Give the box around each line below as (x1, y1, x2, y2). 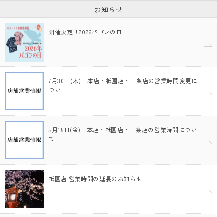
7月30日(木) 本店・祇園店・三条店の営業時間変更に (48, 77, 198, 86)
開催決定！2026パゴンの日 (48, 28, 123, 37)
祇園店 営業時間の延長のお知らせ (48, 174, 142, 184)
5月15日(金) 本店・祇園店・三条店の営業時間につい (48, 125, 197, 135)
